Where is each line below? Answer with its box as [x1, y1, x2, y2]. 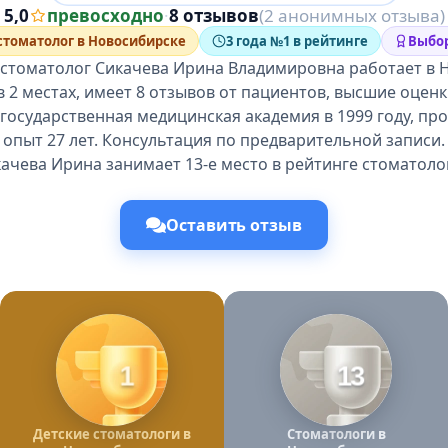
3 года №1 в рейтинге [225, 32, 368, 50]
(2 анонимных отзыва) [258, 4, 445, 27]
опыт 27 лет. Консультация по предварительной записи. [3, 129, 445, 151]
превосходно [46, 4, 164, 27]
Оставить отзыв [166, 214, 302, 236]
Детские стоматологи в [33, 425, 191, 443]
